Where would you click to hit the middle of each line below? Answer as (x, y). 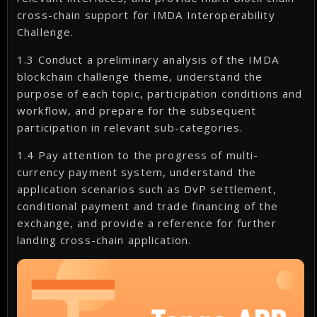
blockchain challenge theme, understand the (140, 76)
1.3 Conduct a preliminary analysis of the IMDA (148, 59)
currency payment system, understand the (137, 172)
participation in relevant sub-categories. (130, 127)
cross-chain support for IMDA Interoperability (146, 15)
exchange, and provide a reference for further (147, 223)
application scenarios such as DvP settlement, (147, 189)
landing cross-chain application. (104, 240)
